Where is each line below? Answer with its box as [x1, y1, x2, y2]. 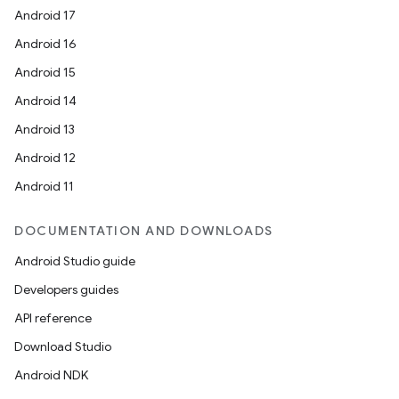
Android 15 [14, 64, 76, 80]
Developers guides [14, 281, 118, 297]
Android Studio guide [14, 253, 135, 269]
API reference [14, 310, 92, 326]
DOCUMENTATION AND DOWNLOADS [14, 223, 273, 239]
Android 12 [14, 150, 76, 166]
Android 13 [14, 121, 75, 137]
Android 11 [14, 178, 74, 194]
